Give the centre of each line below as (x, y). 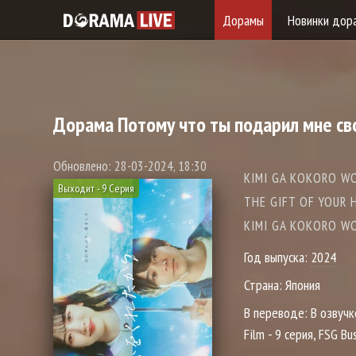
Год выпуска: (277, 257)
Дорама (83, 124)
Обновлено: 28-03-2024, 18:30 (130, 166)
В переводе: (277, 313)
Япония (303, 285)
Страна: (265, 285)
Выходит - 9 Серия (96, 188)
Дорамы (243, 20)
